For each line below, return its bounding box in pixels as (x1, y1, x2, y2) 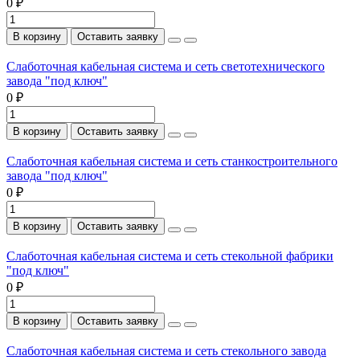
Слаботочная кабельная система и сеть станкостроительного (6, 153, 337, 168)
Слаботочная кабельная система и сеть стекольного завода (6, 343, 326, 358)
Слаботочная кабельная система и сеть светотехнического (6, 59, 325, 73)
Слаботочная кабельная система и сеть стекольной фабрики (6, 248, 333, 263)
